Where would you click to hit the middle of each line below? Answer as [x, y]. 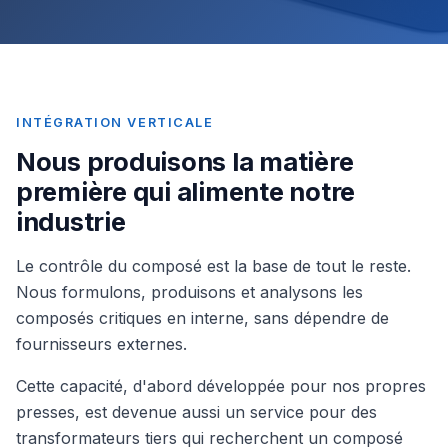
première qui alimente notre [186, 191]
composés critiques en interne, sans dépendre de [202, 318]
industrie [71, 221]
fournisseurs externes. [101, 344]
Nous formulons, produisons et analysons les [189, 292]
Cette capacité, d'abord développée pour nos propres [221, 386]
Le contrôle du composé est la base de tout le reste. [213, 266]
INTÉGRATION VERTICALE [115, 122]
